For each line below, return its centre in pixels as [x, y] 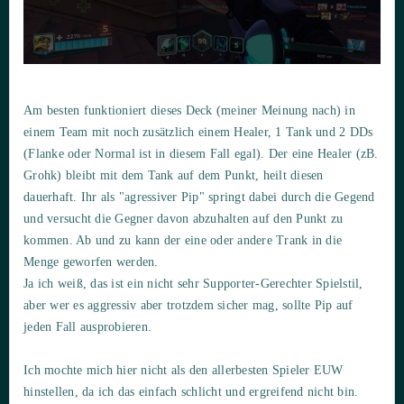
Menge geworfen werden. [91, 262]
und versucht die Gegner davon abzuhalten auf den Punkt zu [184, 219]
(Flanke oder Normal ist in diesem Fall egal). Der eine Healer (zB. [201, 154]
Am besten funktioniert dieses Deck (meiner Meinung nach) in [189, 111]
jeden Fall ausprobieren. [87, 327]
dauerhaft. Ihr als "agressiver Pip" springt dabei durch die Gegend [199, 197]
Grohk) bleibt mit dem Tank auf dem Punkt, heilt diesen [174, 176]
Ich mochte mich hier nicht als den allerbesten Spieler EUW [184, 371]
